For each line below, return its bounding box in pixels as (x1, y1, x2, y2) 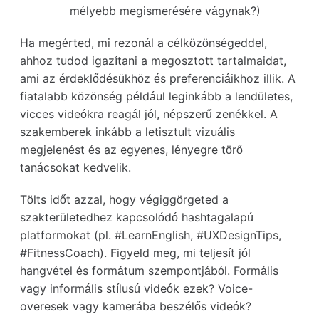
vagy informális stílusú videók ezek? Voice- (20, 281, 253, 296)
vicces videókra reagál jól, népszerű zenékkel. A (20, 106, 278, 121)
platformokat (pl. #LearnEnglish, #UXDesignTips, (20, 227, 281, 242)
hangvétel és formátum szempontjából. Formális (20, 263, 278, 278)
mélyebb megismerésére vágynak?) (70, 3, 261, 18)
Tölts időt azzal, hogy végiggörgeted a (20, 192, 229, 206)
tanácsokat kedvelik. (20, 159, 131, 174)
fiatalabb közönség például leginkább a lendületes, (20, 88, 293, 103)
